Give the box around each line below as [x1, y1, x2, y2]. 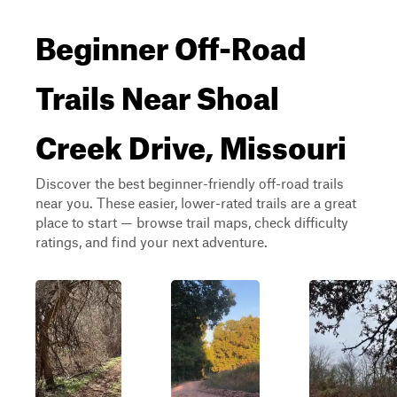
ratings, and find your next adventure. [35, 233, 268, 250]
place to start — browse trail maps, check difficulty [35, 214, 348, 230]
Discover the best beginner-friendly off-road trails [35, 175, 344, 191]
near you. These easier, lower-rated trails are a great [35, 194, 356, 211]
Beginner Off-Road [35, 18, 306, 67]
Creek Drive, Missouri [35, 117, 346, 167]
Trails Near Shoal [35, 67, 279, 117]
